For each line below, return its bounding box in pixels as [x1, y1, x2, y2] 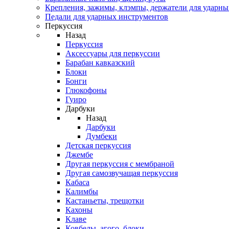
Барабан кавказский [65, 58, 135, 67]
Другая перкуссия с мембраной [65, 159, 174, 168]
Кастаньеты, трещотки [65, 196, 144, 205]
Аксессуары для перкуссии [65, 49, 160, 58]
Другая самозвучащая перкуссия [65, 169, 178, 177]
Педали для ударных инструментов [45, 12, 168, 21]
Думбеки [86, 132, 117, 141]
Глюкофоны [65, 86, 107, 95]
